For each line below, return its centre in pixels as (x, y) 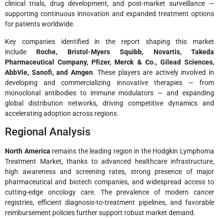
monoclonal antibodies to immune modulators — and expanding (109, 93)
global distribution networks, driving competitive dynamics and (109, 103)
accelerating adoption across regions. (62, 113)
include (21, 52)
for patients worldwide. (40, 24)
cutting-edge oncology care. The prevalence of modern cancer (109, 192)
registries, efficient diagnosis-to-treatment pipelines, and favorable (109, 203)
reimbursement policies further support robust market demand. (100, 213)
